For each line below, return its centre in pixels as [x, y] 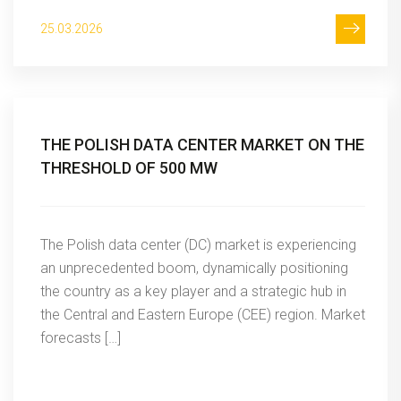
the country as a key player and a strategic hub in [193, 291]
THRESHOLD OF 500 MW [129, 167]
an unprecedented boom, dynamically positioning [194, 268]
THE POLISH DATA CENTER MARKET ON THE [202, 144]
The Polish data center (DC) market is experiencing [198, 244]
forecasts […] [81, 337]
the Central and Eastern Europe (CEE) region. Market [203, 314]
